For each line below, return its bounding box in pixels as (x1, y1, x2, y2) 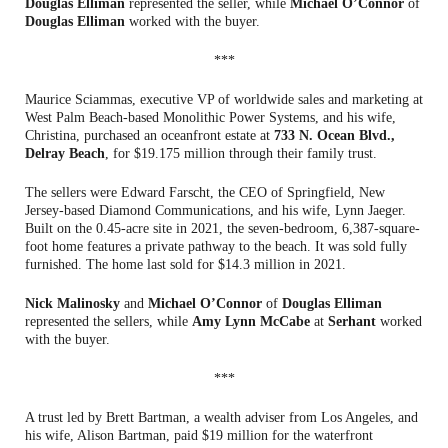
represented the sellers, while (25, 313, 192, 329)
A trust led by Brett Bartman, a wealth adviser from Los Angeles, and (25, 409, 418, 425)
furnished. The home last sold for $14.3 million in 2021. (25, 256, 346, 272)
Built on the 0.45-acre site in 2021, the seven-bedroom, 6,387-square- (25, 220, 420, 236)
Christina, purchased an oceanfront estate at (25, 127, 274, 143)
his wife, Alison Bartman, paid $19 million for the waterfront (25, 427, 373, 443)
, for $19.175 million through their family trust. (105, 145, 377, 161)
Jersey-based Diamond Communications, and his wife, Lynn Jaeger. (25, 202, 406, 218)
